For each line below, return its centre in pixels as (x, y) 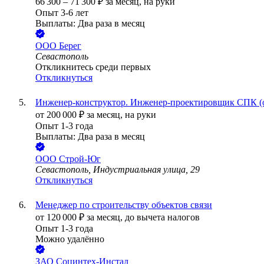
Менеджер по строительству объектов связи (124, 205)
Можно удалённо (70, 239)
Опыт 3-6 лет (62, 13)
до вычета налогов (162, 217)
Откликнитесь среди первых (93, 67)
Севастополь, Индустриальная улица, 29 (118, 170)
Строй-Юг (80, 159)
